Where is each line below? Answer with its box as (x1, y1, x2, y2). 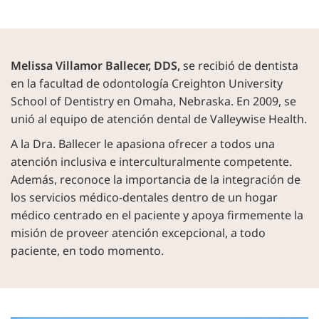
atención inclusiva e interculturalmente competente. (11, 154, 292, 170)
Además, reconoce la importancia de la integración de (11, 172, 300, 188)
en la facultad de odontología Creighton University (11, 75, 283, 92)
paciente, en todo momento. (11, 243, 164, 259)
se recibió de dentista (180, 58, 298, 74)
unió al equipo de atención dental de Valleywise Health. (11, 111, 307, 127)
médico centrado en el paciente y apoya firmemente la (11, 207, 303, 224)
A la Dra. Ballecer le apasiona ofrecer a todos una (11, 136, 275, 152)
